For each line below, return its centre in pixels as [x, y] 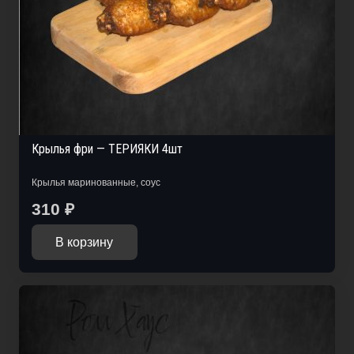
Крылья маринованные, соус [96, 183]
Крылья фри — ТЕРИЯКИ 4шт [107, 149]
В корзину [85, 243]
